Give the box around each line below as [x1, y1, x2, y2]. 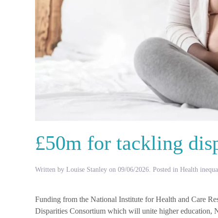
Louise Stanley [66, 165, 107, 173]
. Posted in [149, 165, 180, 173]
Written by [35, 165, 66, 173]
